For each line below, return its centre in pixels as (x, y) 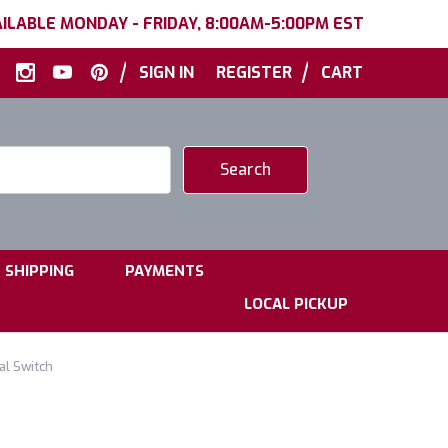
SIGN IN (166, 72)
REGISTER (254, 72)
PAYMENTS (164, 271)
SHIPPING (39, 271)
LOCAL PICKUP (296, 304)
